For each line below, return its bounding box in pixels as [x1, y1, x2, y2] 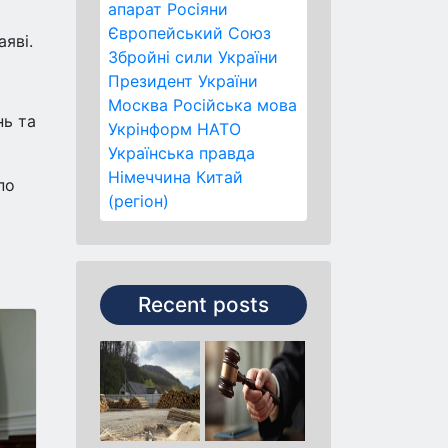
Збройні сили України [108, 47, 278, 67]
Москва [108, 95, 168, 115]
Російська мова [173, 95, 297, 115]
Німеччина [108, 167, 191, 187]
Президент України [108, 71, 258, 91]
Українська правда [108, 143, 255, 163]
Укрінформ [108, 119, 192, 139]
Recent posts [138, 292, 269, 317]
